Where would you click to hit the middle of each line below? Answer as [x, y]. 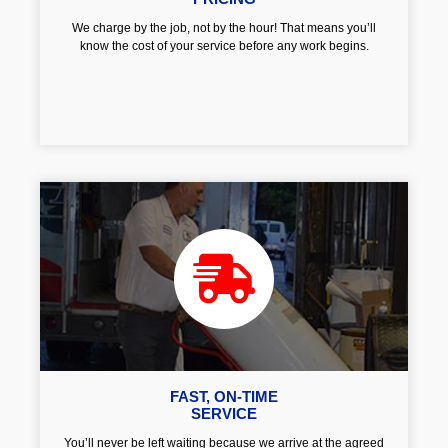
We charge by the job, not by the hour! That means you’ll [224, 28]
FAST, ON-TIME [224, 397]
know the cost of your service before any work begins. [224, 46]
